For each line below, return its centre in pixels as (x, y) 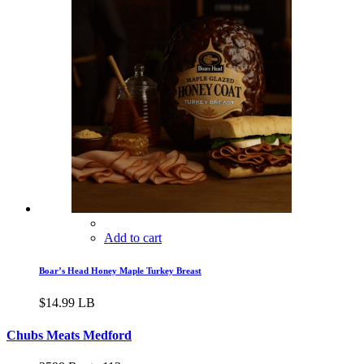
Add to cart (133, 238)
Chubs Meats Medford (69, 335)
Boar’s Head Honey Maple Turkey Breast (120, 271)
